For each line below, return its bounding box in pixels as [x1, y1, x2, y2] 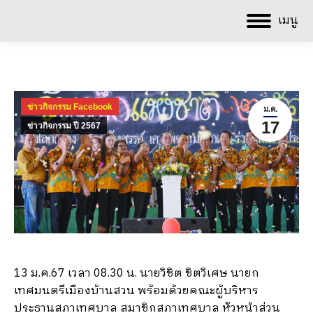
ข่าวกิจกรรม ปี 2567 [27, 121, 101, 131]
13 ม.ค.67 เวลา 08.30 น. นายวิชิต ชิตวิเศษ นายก [14, 263, 259, 283]
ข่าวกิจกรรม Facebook [27, 102, 112, 112]
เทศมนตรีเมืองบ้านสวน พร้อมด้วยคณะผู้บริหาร [14, 281, 259, 300]
